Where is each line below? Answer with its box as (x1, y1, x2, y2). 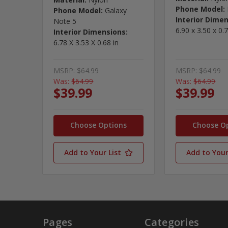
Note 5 (53, 16, 77, 26)
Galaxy (105, 5, 127, 15)
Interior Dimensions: (53, 26, 128, 37)
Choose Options (70, 120, 127, 130)
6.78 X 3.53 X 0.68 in (53, 37, 119, 47)
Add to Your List (64, 147, 121, 157)
